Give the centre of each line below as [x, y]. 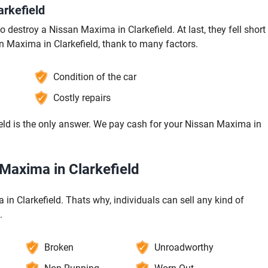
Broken [59, 248]
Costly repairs [82, 98]
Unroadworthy [184, 248]
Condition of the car [95, 77]
